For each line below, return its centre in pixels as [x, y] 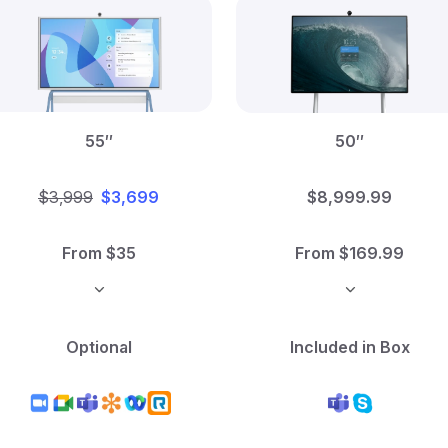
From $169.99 [349, 253]
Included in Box [349, 346]
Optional [98, 346]
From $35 [98, 253]
